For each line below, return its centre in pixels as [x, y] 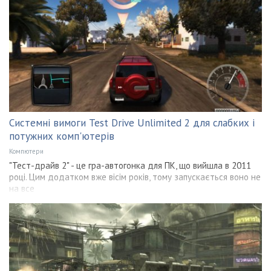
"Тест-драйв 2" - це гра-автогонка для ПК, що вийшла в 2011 [130, 165]
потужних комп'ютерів [62, 136]
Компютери [26, 151]
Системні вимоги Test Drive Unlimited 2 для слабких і [132, 122]
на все [22, 188]
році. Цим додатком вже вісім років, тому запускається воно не [135, 177]
